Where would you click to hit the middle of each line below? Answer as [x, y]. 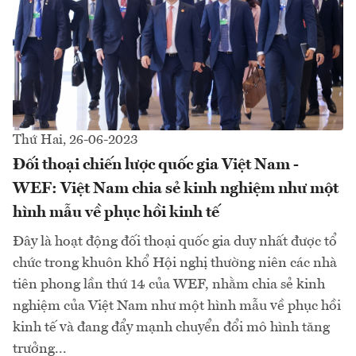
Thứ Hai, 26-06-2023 [75, 140]
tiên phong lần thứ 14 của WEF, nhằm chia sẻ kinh [169, 284]
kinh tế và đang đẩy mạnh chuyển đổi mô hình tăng [171, 327]
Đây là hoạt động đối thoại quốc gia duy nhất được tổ [175, 241]
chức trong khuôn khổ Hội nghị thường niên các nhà [175, 263]
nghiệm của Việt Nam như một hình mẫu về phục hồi [177, 306]
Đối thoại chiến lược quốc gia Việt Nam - [156, 165]
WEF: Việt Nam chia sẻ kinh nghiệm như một [176, 189]
